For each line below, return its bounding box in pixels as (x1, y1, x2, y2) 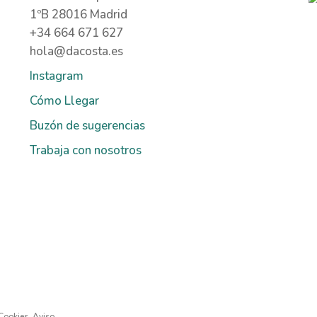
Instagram (29, 68, 83, 85)
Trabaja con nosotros (29, 142, 142, 159)
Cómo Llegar (29, 93, 99, 110)
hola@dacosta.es (29, 43, 123, 60)
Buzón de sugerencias (29, 117, 145, 134)
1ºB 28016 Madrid (29, 6, 127, 23)
